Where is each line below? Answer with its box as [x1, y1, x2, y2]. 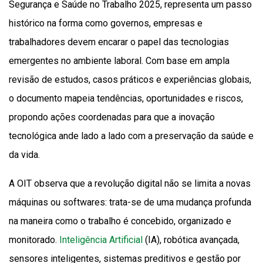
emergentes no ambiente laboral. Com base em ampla [9, 55, 230, 67]
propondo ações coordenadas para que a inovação [9, 112, 215, 123]
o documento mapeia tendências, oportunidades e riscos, [9, 93, 243, 104]
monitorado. [9, 234, 59, 246]
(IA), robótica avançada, [143, 234, 240, 246]
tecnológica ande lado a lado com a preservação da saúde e [9, 130, 254, 142]
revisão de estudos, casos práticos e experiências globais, [9, 74, 251, 86]
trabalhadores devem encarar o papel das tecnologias [9, 36, 229, 48]
